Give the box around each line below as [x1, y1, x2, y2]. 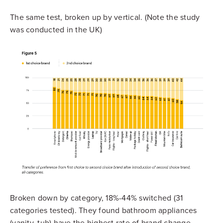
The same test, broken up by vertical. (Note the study [10, 12, 200, 23]
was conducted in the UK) [10, 25, 102, 35]
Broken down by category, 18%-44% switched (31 [10, 193, 183, 203]
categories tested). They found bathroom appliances [10, 205, 197, 216]
